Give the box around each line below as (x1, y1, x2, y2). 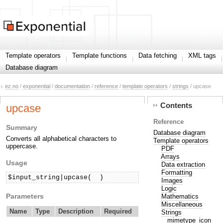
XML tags (188, 52, 216, 59)
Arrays (160, 152, 180, 160)
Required (104, 208, 132, 216)
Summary (6, 123, 37, 132)
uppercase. (6, 142, 38, 150)
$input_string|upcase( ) (8, 173, 104, 181)
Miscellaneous (161, 200, 203, 208)
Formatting (161, 168, 192, 176)
